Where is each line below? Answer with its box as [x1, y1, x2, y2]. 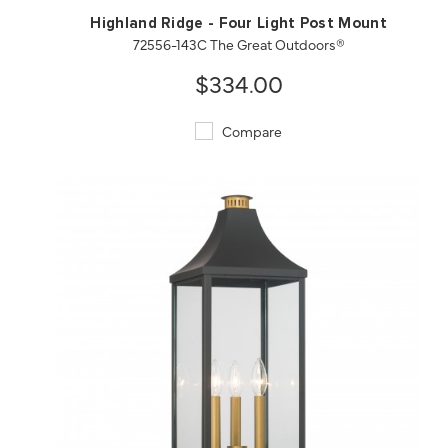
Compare [219, 121, 283, 142]
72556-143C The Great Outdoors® [132, 34, 345, 55]
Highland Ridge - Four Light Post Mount [90, 16, 387, 32]
